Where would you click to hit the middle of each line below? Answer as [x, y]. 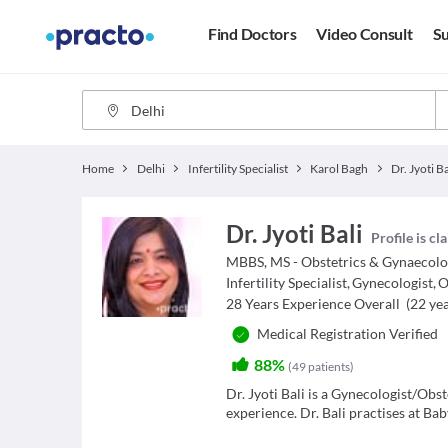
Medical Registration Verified [348, 333]
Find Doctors [252, 34]
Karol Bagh [339, 168]
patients [329, 366]
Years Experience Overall [323, 303]
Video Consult [364, 34]
